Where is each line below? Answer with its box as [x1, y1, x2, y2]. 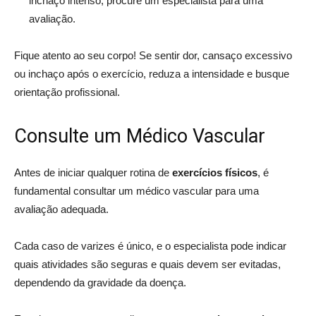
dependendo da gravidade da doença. [14, 276, 189, 288]
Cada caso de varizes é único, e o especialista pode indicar [14, 239, 286, 252]
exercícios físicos [172, 166, 257, 178]
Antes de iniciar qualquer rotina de [14, 166, 172, 178]
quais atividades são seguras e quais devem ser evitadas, [14, 257, 281, 270]
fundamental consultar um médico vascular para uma [14, 184, 259, 197]
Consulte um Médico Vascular [14, 124, 265, 147]
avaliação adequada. [14, 202, 111, 215]
